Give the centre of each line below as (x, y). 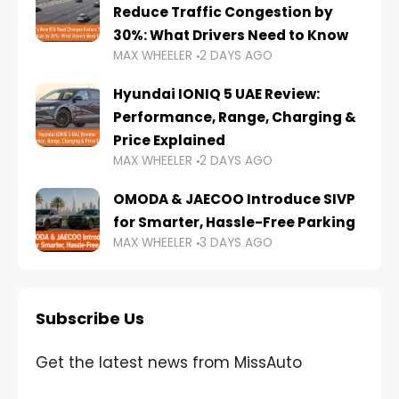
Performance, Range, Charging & (235, 118)
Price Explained (169, 141)
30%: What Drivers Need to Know (231, 36)
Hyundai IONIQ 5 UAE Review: (216, 94)
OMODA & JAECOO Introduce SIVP (234, 199)
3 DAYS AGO (236, 243)
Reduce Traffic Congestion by (223, 12)
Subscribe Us (90, 319)
